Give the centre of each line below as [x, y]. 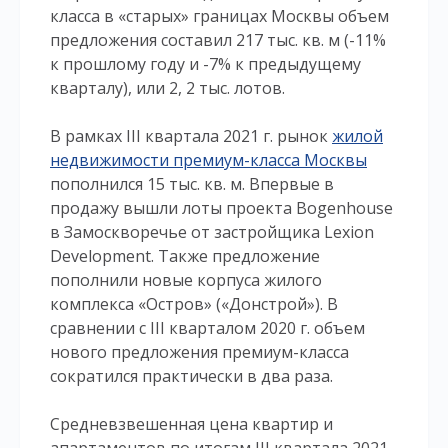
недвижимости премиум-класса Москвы [208, 160]
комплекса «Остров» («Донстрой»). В [194, 304]
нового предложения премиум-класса [199, 352]
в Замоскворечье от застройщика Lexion [212, 232]
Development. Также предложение [185, 256]
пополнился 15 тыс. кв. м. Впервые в [192, 184]
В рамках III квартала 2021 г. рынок [191, 136]
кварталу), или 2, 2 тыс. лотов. [167, 88]
